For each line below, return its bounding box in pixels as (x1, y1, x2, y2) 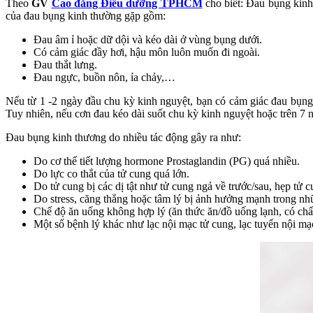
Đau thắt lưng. (34, 58, 97, 71)
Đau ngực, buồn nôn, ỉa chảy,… (34, 71, 175, 83)
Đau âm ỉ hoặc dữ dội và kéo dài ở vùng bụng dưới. (34, 33, 262, 45)
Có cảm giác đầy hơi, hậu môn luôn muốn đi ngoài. (34, 45, 260, 58)
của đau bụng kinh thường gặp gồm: (6, 9, 166, 22)
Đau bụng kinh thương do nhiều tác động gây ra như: (6, 131, 241, 143)
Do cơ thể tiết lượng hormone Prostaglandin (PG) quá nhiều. (34, 154, 300, 167)
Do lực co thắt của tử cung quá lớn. (34, 167, 189, 180)
